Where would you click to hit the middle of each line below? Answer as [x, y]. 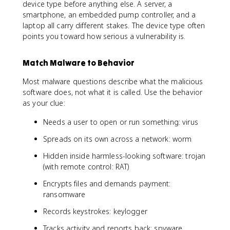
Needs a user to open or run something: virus [121, 122]
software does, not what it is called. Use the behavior [113, 92]
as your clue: [44, 103]
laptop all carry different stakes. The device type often [114, 25]
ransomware [64, 194]
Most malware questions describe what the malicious [113, 81]
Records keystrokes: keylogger [95, 211]
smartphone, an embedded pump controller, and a [109, 14]
